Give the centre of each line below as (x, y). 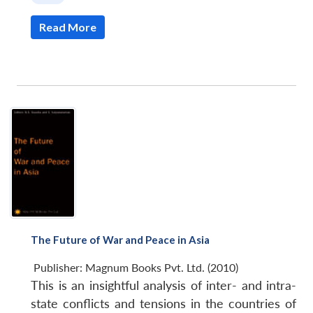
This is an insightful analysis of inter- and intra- (163, 285)
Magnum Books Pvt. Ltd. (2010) (162, 267)
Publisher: (59, 267)
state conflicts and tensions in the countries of (163, 303)
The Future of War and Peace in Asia (120, 239)
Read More (68, 27)
